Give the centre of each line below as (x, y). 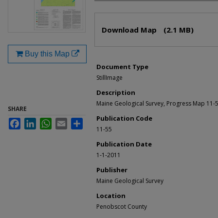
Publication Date (124, 144)
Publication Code (124, 118)
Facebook (34, 122)
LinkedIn (47, 122)
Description (116, 93)
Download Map (130, 30)
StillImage (109, 78)
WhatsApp (65, 122)
